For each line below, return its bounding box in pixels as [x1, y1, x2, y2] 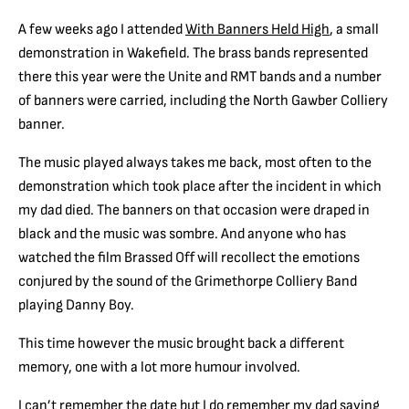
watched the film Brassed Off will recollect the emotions [18, 248, 360, 267]
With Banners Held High [185, 20, 330, 39]
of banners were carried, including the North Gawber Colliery [18, 91, 388, 110]
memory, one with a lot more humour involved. [18, 358, 300, 377]
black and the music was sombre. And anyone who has [18, 225, 346, 244]
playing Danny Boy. [18, 296, 134, 315]
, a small [330, 20, 379, 39]
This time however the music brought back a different [18, 334, 344, 353]
